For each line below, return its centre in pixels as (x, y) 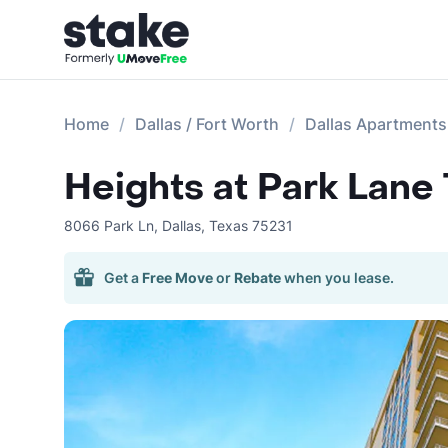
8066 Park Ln (109, 225)
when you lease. (339, 277)
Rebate (257, 277)
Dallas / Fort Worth (207, 124)
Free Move (177, 277)
